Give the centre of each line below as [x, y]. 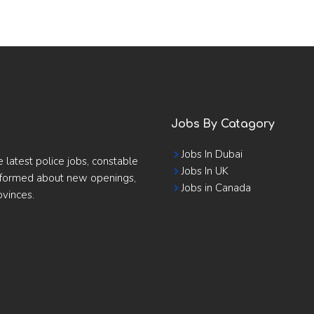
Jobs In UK [205, 171]
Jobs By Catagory [223, 124]
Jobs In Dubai [212, 154]
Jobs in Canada [216, 188]
